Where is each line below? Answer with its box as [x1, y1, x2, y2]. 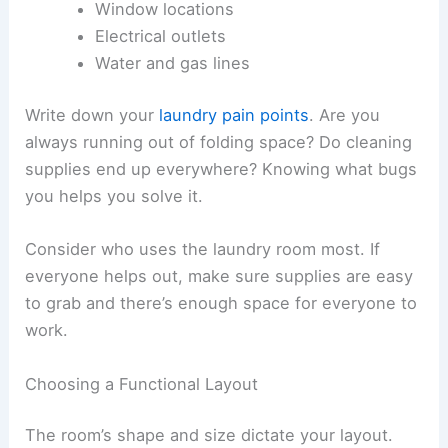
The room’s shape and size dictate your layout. [25, 425, 394, 446]
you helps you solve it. [25, 186, 204, 207]
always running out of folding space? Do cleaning [25, 132, 413, 153]
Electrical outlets [94, 26, 226, 47]
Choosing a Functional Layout [25, 373, 259, 394]
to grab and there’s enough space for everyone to [25, 293, 418, 314]
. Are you [309, 105, 381, 126]
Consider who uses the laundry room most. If [25, 239, 381, 260]
